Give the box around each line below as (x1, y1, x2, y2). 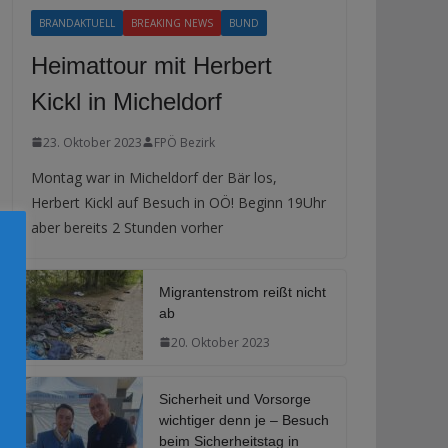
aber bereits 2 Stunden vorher (31, 217, 223, 237)
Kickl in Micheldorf (31, 87, 222, 115)
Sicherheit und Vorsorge (159, 390, 311, 407)
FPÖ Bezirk (154, 133, 215, 151)
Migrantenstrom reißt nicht (159, 283, 326, 300)
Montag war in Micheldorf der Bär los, (31, 167, 277, 187)
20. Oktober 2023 (171, 333, 270, 351)
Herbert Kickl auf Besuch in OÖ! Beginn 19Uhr (31, 192, 326, 212)
